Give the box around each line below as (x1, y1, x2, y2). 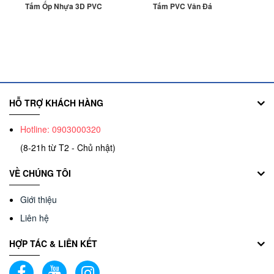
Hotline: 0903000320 (20, 123, 101, 136)
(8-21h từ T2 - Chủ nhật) (20, 141, 116, 154)
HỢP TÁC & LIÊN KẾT (9, 237, 97, 250)
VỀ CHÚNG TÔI (9, 167, 71, 180)
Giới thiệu (20, 193, 57, 206)
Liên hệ (20, 212, 49, 224)
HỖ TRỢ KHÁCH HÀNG (9, 97, 103, 109)
